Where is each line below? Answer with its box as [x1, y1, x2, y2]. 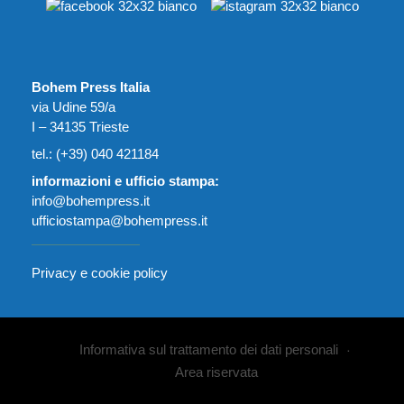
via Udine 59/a [32, 99, 115, 115]
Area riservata [175, 364, 258, 381]
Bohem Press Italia [32, 79, 150, 96]
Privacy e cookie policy [32, 265, 168, 281]
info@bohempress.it [32, 193, 150, 209]
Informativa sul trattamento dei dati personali [78, 342, 338, 358]
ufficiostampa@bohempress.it [32, 213, 207, 229]
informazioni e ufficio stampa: [32, 173, 219, 189]
